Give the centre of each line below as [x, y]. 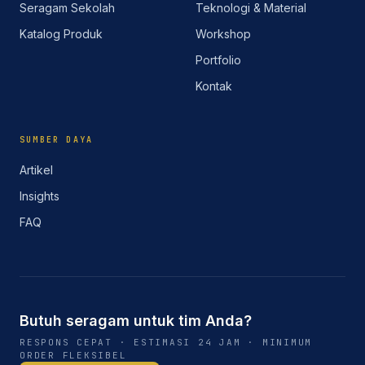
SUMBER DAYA [57, 140]
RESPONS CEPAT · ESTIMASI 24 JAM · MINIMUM [166, 342]
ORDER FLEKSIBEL [73, 355]
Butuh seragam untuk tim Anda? [136, 321]
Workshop [223, 34]
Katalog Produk [61, 34]
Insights [40, 196]
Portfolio [218, 60]
